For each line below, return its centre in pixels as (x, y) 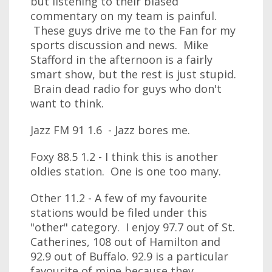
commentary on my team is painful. (124, 16)
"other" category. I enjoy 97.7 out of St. (133, 227)
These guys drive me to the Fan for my (133, 30)
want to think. (67, 103)
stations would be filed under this (119, 212)
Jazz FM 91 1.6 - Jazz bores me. (110, 130)
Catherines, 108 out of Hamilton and (125, 242)
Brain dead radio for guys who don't (126, 89)
